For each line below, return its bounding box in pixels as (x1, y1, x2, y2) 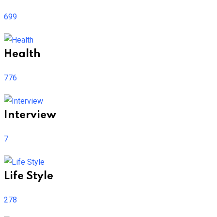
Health (4, 49, 41, 60)
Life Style (4, 171, 53, 182)
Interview (4, 110, 56, 121)
